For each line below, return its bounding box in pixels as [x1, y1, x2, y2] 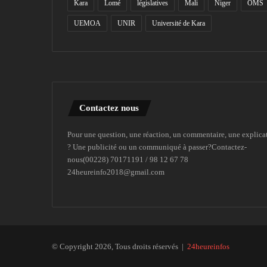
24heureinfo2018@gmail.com [67, 167, 164, 176]
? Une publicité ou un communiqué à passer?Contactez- [67, 142, 247, 151]
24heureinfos [187, 241, 229, 251]
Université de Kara [152, 18, 205, 27]
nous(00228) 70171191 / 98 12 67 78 [67, 154, 188, 164]
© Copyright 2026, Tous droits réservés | [52, 241, 187, 251]
